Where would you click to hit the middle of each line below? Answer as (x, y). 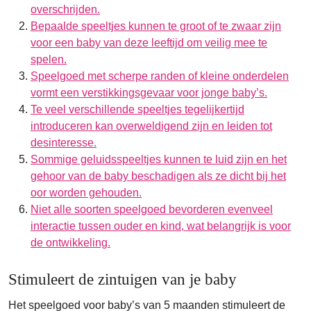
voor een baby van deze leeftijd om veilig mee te (149, 43)
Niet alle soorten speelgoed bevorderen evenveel (152, 209)
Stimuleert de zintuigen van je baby (123, 279)
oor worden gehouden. (86, 193)
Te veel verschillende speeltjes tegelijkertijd (137, 109)
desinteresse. (64, 143)
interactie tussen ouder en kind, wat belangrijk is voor (161, 226)
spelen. (49, 59)
